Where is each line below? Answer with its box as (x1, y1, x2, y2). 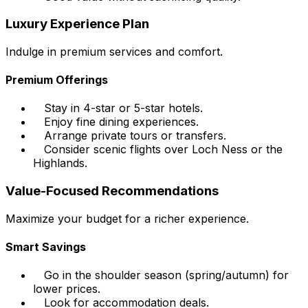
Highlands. (33, 156, 87, 170)
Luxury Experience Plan (5, 16, 149, 32)
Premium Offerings (5, 73, 108, 87)
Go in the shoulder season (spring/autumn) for (44, 268, 289, 283)
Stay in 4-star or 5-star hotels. (44, 101, 203, 115)
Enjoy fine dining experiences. (44, 115, 199, 129)
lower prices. (33, 282, 100, 296)
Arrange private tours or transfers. (44, 129, 226, 143)
